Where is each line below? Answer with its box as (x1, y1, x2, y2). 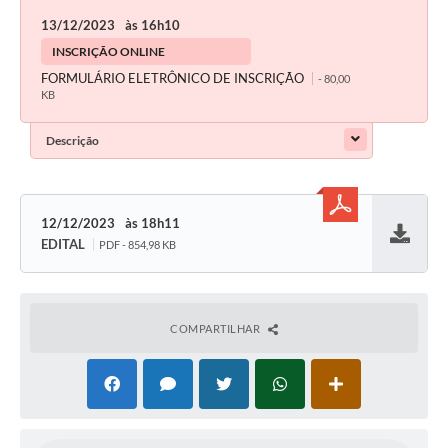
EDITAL (41, 236, 85, 253)
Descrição (46, 133, 99, 149)
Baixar (381, 243, 418, 259)
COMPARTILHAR (170, 322, 263, 336)
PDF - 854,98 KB (99, 238, 176, 252)
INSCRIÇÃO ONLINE (52, 44, 165, 60)
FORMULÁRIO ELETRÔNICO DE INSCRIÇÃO (41, 70, 307, 87)
